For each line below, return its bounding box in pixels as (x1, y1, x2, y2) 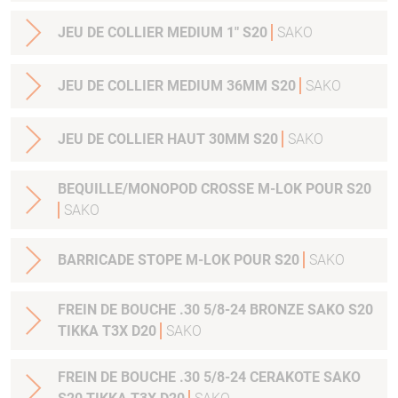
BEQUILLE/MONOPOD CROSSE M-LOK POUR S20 (58, 180, 371, 198)
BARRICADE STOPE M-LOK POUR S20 (58, 251, 303, 269)
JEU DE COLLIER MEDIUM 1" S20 (243, 24, 271, 42)
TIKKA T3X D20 (131, 322, 160, 340)
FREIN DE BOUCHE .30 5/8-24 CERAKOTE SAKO (58, 369, 361, 386)
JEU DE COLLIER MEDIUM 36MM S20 (271, 77, 299, 95)
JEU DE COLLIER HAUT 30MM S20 (253, 131, 282, 148)
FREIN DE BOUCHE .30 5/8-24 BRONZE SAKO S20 (58, 301, 373, 319)
